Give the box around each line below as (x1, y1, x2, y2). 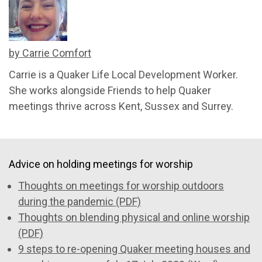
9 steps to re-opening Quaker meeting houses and (18, 242, 250, 255)
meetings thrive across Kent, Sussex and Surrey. (9, 99, 233, 112)
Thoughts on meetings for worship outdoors (18, 179, 224, 192)
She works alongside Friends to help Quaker (9, 84, 211, 96)
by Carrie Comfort (9, 46, 91, 59)
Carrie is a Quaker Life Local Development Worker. (9, 68, 238, 81)
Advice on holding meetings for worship (9, 157, 193, 170)
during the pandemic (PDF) (18, 195, 141, 208)
